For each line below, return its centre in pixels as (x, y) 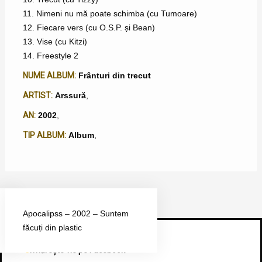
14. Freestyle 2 (50, 55)
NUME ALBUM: (49, 75)
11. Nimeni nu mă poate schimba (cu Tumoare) (110, 13)
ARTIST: (37, 95)
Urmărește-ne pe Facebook (77, 250)
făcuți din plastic (52, 227)
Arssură (70, 95)
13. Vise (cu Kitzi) (55, 41)
